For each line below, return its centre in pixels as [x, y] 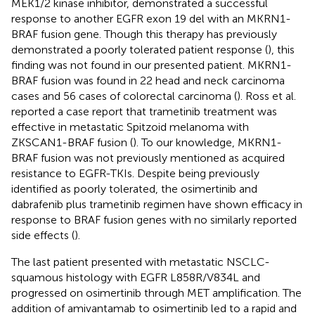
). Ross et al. [266, 96]
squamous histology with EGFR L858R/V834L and [136, 277]
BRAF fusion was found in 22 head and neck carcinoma [148, 80]
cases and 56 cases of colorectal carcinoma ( [124, 96]
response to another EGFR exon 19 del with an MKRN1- [151, 18]
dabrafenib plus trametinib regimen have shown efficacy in [157, 204]
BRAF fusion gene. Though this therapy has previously [144, 34]
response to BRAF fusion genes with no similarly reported [154, 219]
